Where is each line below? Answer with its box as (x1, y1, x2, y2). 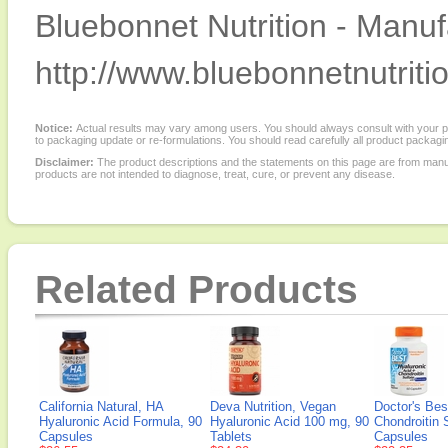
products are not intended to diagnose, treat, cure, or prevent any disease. (35, 168, 395, 180)
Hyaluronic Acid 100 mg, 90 (210, 414, 369, 429)
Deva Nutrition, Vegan (210, 399, 336, 414)
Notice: (35, 122, 76, 134)
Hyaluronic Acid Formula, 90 (39, 414, 202, 429)
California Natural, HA (39, 399, 163, 414)
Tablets (210, 429, 252, 444)
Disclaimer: (35, 156, 94, 168)
